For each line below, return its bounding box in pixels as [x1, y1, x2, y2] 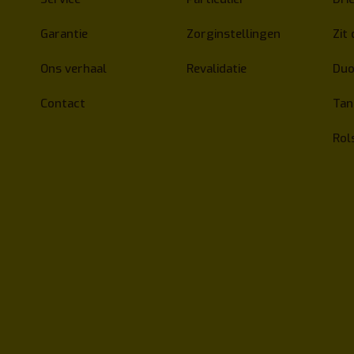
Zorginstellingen [186, 26, 281, 43]
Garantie [40, 26, 88, 43]
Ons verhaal [40, 61, 107, 77]
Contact [40, 96, 86, 112]
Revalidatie [186, 61, 247, 77]
